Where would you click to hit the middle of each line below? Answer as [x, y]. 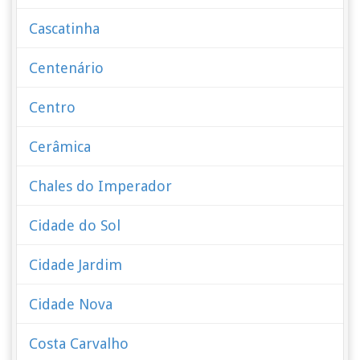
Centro [53, 107]
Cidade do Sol [75, 225]
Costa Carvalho [79, 344]
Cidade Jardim [76, 265]
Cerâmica [60, 147]
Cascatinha [65, 29]
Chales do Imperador [101, 186]
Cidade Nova [71, 304]
